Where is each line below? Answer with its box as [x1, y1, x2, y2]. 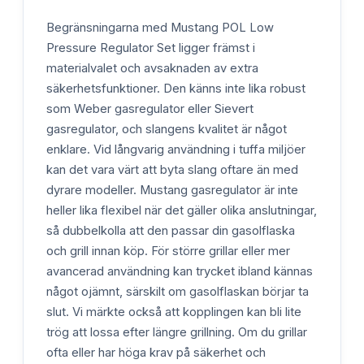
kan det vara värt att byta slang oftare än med [46, 162, 298, 177]
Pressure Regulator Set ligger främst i [46, 40, 255, 55]
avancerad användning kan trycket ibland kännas [46, 263, 313, 279]
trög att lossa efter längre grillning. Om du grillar [46, 324, 307, 340]
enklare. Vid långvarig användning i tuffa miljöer [46, 141, 305, 157]
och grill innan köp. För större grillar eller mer [46, 243, 290, 258]
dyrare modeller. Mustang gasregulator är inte [46, 182, 298, 197]
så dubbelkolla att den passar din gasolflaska [46, 223, 295, 238]
